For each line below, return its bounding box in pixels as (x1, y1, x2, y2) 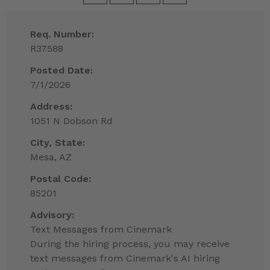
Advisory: (30, 209, 74, 221)
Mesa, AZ (30, 151, 72, 163)
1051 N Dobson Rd (30, 115, 113, 127)
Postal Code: (30, 173, 91, 185)
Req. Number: (30, 28, 94, 40)
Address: (30, 101, 72, 113)
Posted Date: (30, 64, 93, 77)
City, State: (30, 137, 85, 149)
